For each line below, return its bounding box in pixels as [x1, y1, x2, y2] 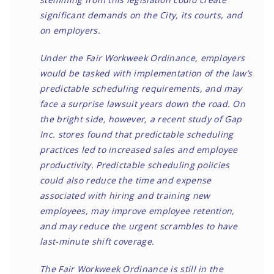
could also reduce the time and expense [40, 174, 212, 186]
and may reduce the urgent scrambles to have [40, 220, 237, 232]
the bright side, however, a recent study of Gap [40, 113, 242, 125]
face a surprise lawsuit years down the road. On [40, 98, 246, 109]
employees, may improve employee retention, [40, 205, 235, 217]
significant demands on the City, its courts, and [40, 9, 243, 21]
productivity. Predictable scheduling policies [40, 159, 230, 171]
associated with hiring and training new [40, 190, 210, 201]
